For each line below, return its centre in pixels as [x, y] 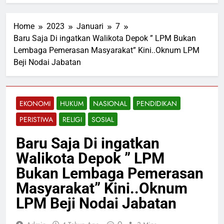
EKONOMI [35, 104]
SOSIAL [103, 120]
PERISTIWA [36, 120]
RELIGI [72, 120]
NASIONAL [110, 104]
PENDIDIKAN [157, 104]
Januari [90, 26]
